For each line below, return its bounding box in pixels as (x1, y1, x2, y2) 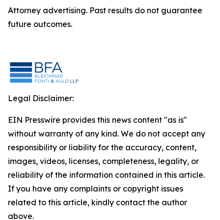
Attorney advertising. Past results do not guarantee (8, 5, 202, 15)
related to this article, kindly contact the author (8, 197, 187, 207)
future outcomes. (8, 19, 72, 29)
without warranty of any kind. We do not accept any (8, 129, 205, 138)
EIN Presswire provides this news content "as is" (8, 115, 187, 125)
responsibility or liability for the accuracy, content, (8, 142, 196, 152)
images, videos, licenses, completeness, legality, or (8, 156, 199, 166)
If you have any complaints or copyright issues (8, 184, 183, 193)
